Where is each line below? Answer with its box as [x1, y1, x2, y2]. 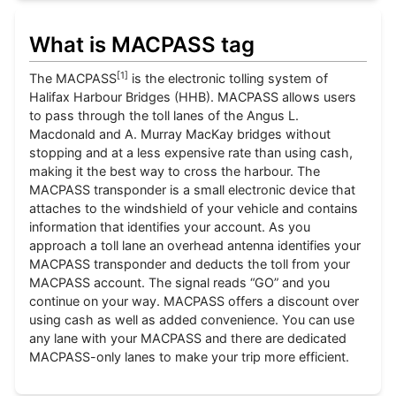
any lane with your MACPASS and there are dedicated [29, 330, 347, 346]
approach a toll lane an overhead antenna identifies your [29, 237, 362, 253]
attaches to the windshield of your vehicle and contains [29, 200, 359, 216]
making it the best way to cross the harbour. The [29, 163, 321, 179]
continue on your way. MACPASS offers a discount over [29, 293, 360, 308]
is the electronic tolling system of [128, 70, 329, 86]
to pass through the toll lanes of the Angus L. [29, 107, 300, 123]
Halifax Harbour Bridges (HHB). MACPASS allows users [29, 88, 357, 104]
